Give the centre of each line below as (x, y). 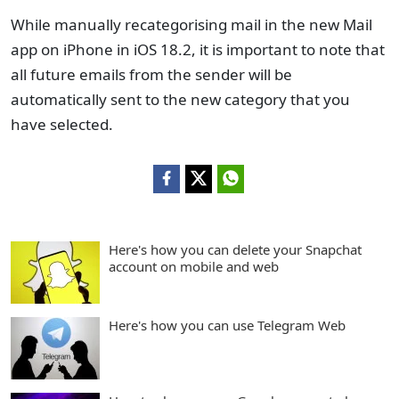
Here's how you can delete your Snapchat (235, 250)
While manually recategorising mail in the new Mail (191, 25)
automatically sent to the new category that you (180, 100)
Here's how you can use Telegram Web (227, 326)
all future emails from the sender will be (151, 75)
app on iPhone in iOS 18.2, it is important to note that (198, 50)
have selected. (64, 125)
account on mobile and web (194, 267)
